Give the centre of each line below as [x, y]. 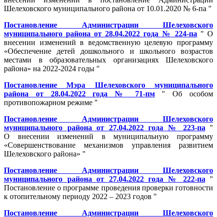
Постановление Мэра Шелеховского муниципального [108, 85]
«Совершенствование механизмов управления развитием [108, 145]
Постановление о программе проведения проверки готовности [108, 187]
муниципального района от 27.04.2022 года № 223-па [105, 127]
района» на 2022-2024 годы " [52, 68]
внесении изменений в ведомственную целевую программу [108, 42]
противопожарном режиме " [51, 102]
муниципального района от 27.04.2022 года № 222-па [105, 179]
